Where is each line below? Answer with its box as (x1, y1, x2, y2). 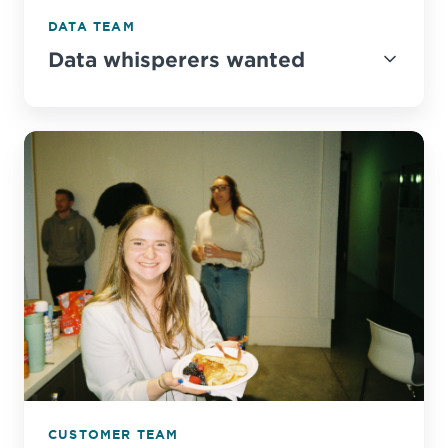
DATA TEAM (48, 18, 135, 35)
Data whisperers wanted (48, 46, 305, 71)
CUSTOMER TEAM (48, 425, 179, 442)
